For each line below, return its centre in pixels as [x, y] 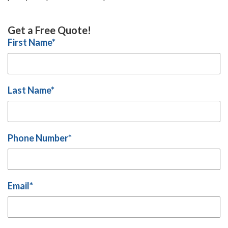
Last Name [29, 90]
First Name [30, 42]
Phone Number [38, 138]
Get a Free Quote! [49, 30]
